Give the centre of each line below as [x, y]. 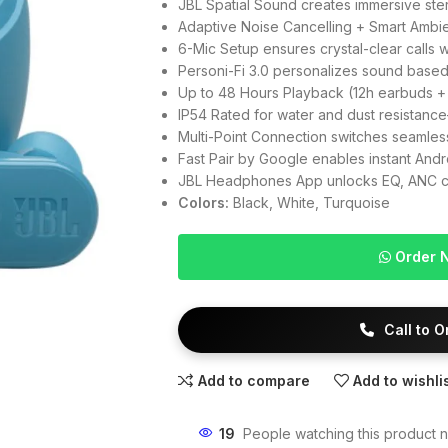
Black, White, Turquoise [309, 202]
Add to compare [253, 380]
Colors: [203, 202]
